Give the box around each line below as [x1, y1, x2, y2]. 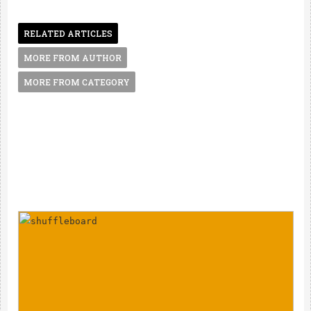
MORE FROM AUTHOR [23, 52, 121, 63]
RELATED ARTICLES [23, 28, 112, 39]
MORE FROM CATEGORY [23, 76, 130, 87]
